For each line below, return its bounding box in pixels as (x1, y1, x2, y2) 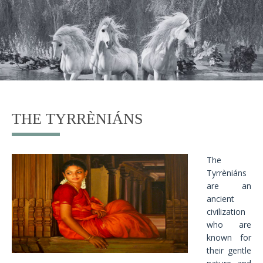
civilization (207, 206, 245, 218)
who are (207, 219, 251, 231)
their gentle (207, 245, 251, 257)
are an (207, 180, 251, 192)
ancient (207, 193, 234, 205)
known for (207, 232, 251, 244)
